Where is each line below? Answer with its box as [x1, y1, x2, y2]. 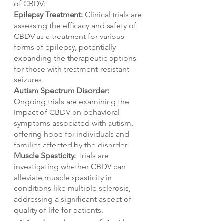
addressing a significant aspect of [14, 194, 133, 204]
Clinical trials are [83, 9, 144, 19]
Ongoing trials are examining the [14, 96, 131, 106]
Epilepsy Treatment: [14, 9, 83, 19]
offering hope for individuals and [14, 129, 131, 139]
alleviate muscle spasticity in [14, 172, 114, 182]
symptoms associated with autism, [14, 118, 135, 128]
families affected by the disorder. [14, 140, 129, 149]
